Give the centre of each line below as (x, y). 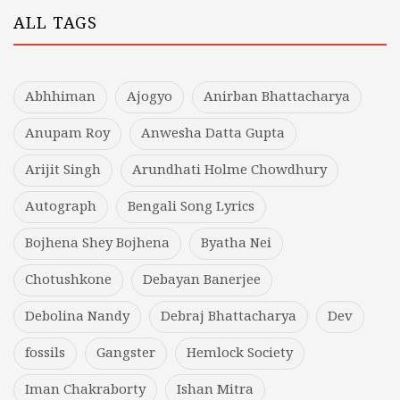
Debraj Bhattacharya (229, 317)
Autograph (61, 208)
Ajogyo (150, 98)
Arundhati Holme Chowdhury (229, 171)
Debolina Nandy (77, 317)
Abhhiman (60, 98)
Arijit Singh (63, 171)
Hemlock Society (240, 354)
